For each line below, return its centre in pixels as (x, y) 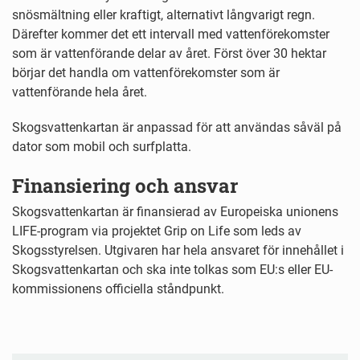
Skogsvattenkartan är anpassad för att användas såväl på (177, 128)
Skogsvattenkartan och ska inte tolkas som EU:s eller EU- (172, 270)
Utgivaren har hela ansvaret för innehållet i (224, 251)
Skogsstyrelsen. (58, 251)
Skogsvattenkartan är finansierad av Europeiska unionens (175, 212)
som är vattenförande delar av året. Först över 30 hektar (169, 54)
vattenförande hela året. (80, 92)
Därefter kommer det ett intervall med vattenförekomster (171, 35)
